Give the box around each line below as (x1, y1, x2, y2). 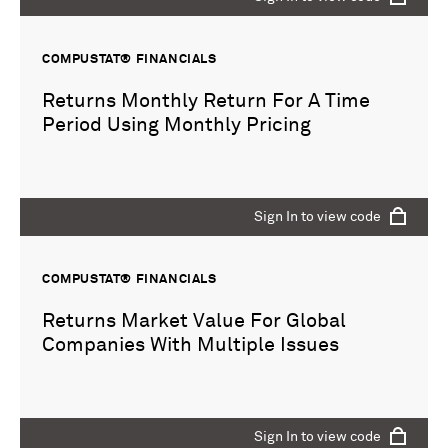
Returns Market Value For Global (42, 311, 346, 332)
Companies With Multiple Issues (42, 335, 339, 356)
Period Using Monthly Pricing (42, 115, 311, 136)
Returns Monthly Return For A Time (42, 91, 370, 112)
